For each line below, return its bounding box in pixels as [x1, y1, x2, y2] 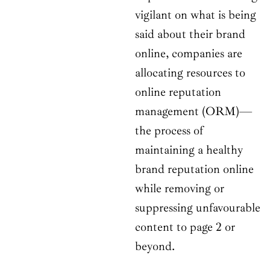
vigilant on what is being [135, 7, 256, 23]
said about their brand [135, 27, 245, 42]
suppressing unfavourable [135, 200, 260, 216]
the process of [135, 123, 203, 139]
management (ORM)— [135, 104, 252, 119]
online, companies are [135, 46, 242, 61]
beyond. [135, 239, 175, 254]
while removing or [135, 181, 224, 196]
